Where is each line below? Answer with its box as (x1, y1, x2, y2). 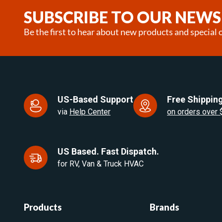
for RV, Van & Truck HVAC (57, 159, 144, 168)
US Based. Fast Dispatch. (57, 146, 159, 157)
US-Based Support (57, 94, 133, 105)
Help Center (69, 107, 111, 116)
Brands (150, 201, 180, 213)
